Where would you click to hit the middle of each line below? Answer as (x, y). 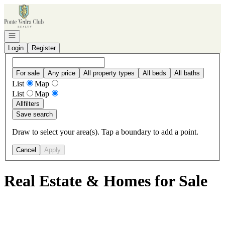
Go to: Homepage (32, 8)
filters (32, 103)
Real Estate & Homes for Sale (106, 181)
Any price (62, 73)
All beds (154, 73)
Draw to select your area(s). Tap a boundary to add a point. (105, 132)
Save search (34, 114)
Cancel (26, 150)
